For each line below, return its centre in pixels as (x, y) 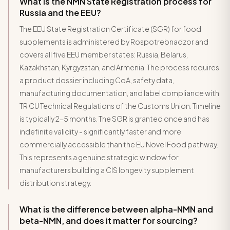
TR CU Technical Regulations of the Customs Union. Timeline (120, 106)
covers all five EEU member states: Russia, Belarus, (104, 54)
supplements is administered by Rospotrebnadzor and (114, 41)
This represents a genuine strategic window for (99, 157)
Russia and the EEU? (60, 12)
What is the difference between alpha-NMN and (116, 209)
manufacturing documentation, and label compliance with (119, 93)
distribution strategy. (55, 183)
